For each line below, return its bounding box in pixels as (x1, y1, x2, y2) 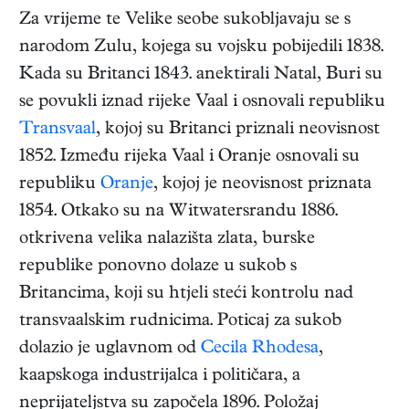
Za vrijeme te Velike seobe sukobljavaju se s (19, 11, 351, 31)
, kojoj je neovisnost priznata (153, 175, 372, 195)
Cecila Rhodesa (201, 340, 319, 360)
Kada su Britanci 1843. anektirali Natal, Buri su (19, 66, 383, 86)
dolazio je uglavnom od (19, 340, 201, 360)
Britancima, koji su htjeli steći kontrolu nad (19, 285, 353, 305)
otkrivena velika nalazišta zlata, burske (19, 230, 315, 250)
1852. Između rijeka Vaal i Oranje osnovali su (19, 148, 360, 168)
